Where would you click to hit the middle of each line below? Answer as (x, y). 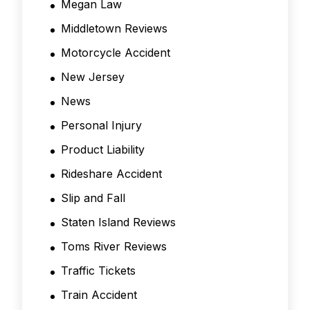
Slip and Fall (93, 198)
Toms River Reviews (114, 247)
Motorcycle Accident (116, 53)
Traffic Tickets (98, 271)
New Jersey (93, 77)
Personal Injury (101, 126)
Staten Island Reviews (118, 222)
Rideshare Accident (111, 174)
